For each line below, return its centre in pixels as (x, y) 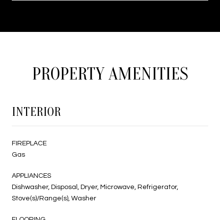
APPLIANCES (31, 176)
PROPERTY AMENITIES (110, 74)
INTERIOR (36, 112)
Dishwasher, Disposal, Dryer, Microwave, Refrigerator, (95, 187)
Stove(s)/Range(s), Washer (54, 198)
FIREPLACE (29, 143)
